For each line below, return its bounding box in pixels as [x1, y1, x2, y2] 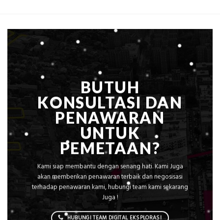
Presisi [73, 17, 90, 26]
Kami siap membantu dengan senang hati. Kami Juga [37, 162, 183, 171]
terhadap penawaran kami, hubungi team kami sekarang [32, 183, 188, 192]
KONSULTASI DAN [37, 93, 183, 112]
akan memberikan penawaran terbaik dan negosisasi [37, 172, 183, 182]
